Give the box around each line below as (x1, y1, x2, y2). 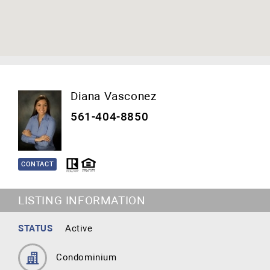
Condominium (56, 252, 117, 263)
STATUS (18, 223, 53, 234)
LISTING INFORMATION (18, 193, 146, 207)
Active (65, 223, 93, 234)
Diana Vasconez (71, 89, 157, 103)
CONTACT (21, 160, 54, 168)
